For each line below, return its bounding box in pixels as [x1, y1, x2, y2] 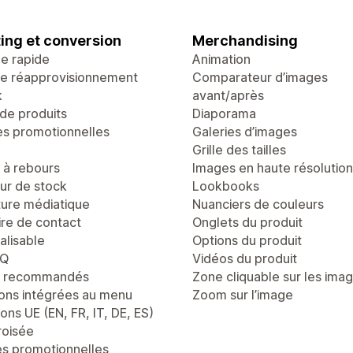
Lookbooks [192, 178, 259, 194]
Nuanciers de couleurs [192, 196, 324, 212]
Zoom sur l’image [192, 287, 293, 303]
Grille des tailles [192, 142, 286, 158]
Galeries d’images [192, 124, 297, 139]
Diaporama [192, 106, 256, 121]
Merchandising [192, 32, 298, 49]
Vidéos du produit [192, 251, 297, 266]
